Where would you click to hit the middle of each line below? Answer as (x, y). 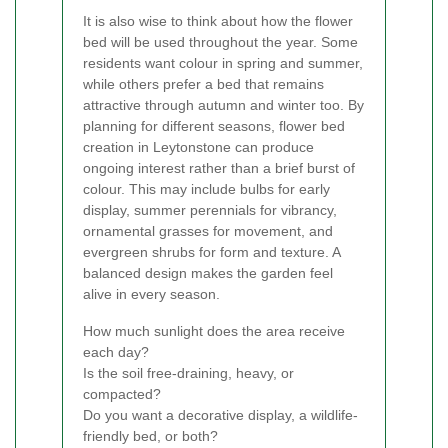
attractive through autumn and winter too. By (223, 105)
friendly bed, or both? (150, 436)
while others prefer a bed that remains (203, 84)
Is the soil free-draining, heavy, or (188, 373)
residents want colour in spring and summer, (223, 63)
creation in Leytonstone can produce (198, 147)
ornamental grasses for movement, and (208, 231)
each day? (116, 352)
